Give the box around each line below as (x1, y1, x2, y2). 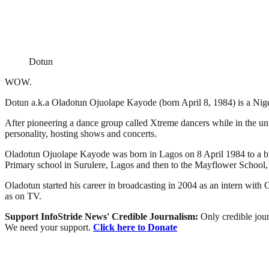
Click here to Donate (93, 222, 177, 232)
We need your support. (5, 222, 93, 232)
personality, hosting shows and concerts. (5, 128, 157, 139)
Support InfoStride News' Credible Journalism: (5, 211, 201, 222)
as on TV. (5, 190, 41, 201)
